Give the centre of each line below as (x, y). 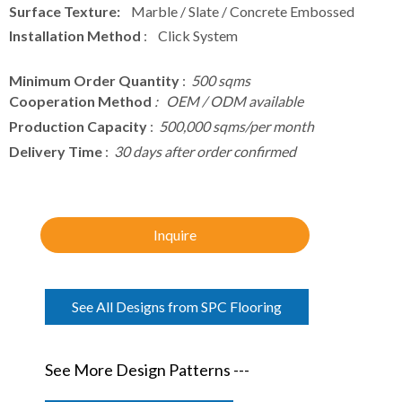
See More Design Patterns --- (147, 370)
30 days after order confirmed (205, 151)
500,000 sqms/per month (236, 126)
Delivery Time (56, 151)
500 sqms (221, 80)
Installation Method (75, 35)
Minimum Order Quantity (94, 80)
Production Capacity (78, 126)
